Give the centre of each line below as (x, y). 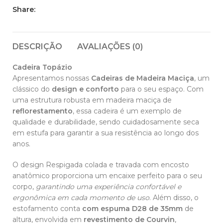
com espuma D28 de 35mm (132, 209)
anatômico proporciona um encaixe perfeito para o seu (107, 176)
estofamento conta (47, 209)
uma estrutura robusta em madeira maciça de (92, 100)
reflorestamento (43, 111)
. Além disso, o (174, 198)
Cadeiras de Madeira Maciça (143, 78)
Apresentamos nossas (52, 78)
